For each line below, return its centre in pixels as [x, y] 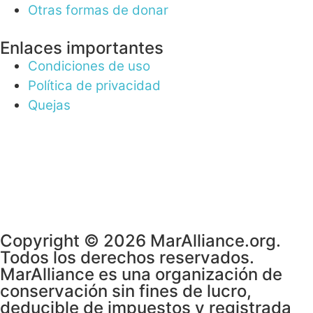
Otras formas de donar [98, 10]
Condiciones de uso [89, 66]
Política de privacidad [94, 86]
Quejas [49, 105]
